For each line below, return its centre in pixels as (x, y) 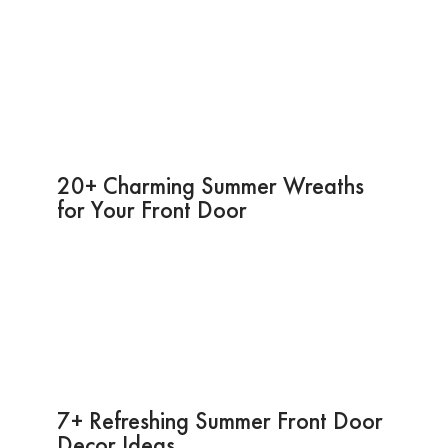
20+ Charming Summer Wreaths (210, 185)
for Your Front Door (151, 209)
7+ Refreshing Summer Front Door (219, 420)
